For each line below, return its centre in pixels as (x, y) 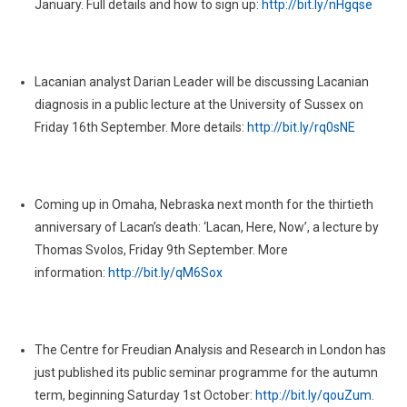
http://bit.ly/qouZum (313, 395)
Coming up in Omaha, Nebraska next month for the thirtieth (203, 204)
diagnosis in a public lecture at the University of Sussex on (199, 104)
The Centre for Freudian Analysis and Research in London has (210, 350)
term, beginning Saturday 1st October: (144, 395)
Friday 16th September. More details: (140, 127)
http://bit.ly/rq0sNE (301, 127)
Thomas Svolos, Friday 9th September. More (161, 250)
